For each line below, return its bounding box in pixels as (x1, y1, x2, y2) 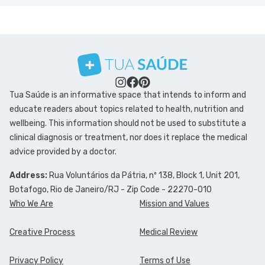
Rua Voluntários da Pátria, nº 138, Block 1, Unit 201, (47, 170, 240, 180)
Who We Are (9, 198, 53, 209)
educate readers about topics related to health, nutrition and (9, 104, 244, 114)
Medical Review (140, 227, 198, 237)
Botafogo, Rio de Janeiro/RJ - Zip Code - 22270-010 (9, 184, 212, 195)
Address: (9, 170, 47, 180)
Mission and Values (140, 198, 209, 209)
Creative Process (9, 227, 75, 237)
